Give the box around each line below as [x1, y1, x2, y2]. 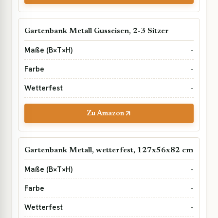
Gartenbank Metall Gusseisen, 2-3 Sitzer [24, 27, 169, 35]
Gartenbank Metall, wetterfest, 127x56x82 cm [24, 146, 193, 154]
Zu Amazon [86, 109, 124, 117]
